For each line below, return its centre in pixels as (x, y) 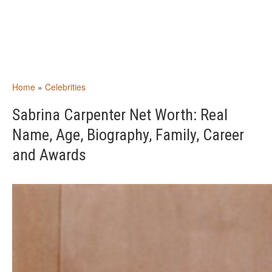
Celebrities (65, 87)
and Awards (49, 155)
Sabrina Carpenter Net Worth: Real (120, 115)
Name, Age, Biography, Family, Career (128, 135)
